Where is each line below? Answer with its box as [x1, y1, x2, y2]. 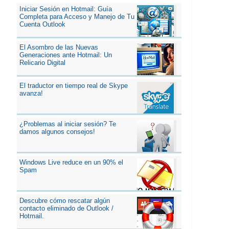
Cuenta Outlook [19, 20, 65, 28]
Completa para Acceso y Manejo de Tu [19, 12, 134, 20]
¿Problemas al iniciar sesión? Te [19, 120, 116, 128]
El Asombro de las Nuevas [19, 43, 98, 51]
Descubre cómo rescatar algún [19, 196, 110, 204]
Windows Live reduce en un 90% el [19, 158, 123, 166]
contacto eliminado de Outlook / [19, 204, 113, 212]
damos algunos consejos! [19, 127, 95, 135]
